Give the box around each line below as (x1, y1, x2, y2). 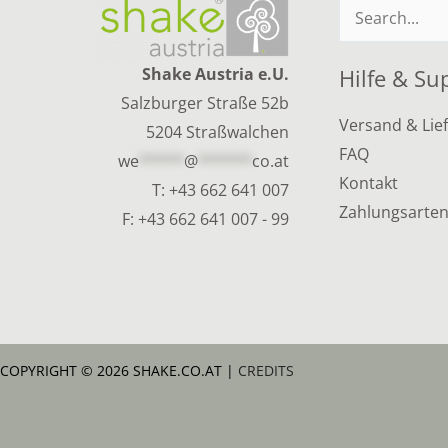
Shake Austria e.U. (141, 62, 289, 85)
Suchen (337, 9, 394, 32)
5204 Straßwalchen (145, 120, 289, 143)
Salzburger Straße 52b (120, 91, 289, 114)
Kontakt (338, 171, 398, 194)
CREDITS (238, 361, 294, 381)
